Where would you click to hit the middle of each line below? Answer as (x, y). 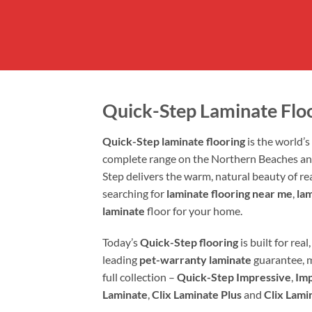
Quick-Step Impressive (234, 277)
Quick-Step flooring (189, 242)
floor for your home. (194, 210)
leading (121, 260)
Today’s (121, 242)
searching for (134, 193)
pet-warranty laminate (195, 260)
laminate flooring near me (229, 193)
